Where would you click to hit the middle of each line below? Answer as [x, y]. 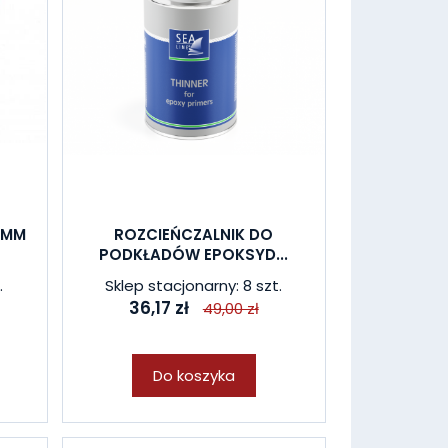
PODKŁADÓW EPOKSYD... [194, 254]
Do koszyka [193, 375]
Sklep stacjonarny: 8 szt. [194, 285]
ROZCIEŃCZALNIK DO [194, 234]
